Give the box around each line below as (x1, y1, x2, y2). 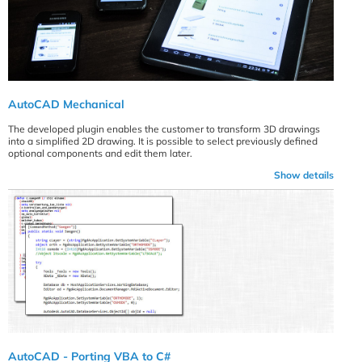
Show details (274, 169, 335, 182)
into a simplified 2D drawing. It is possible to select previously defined (8, 135, 318, 148)
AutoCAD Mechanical (8, 97, 124, 112)
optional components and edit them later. (8, 147, 192, 160)
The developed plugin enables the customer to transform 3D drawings (8, 123, 320, 136)
